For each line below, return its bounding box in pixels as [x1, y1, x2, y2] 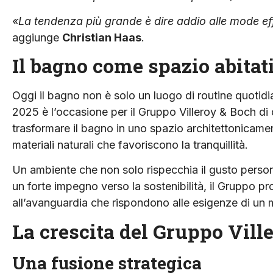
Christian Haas [62, 30, 141, 44]
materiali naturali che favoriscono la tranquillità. [12, 138, 248, 151]
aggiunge [12, 30, 62, 44]
